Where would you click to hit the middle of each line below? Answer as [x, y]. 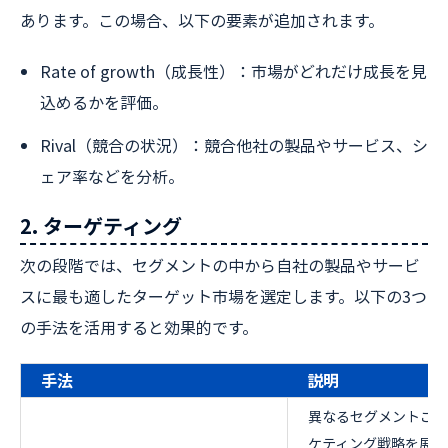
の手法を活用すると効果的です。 [139, 327]
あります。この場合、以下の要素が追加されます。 [202, 20]
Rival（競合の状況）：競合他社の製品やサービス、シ [234, 145]
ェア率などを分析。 [112, 176]
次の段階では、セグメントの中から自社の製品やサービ [220, 265]
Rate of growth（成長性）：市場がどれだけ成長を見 [233, 71]
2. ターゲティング [101, 225]
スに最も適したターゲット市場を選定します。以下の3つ [223, 296]
